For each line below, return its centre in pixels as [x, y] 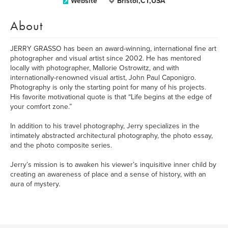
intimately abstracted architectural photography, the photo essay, [111, 136]
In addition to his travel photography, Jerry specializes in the [105, 126]
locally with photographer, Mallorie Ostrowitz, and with [95, 68]
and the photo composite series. [61, 145]
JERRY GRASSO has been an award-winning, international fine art [113, 49]
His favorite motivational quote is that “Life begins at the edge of [111, 97]
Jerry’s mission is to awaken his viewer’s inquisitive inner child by [113, 165]
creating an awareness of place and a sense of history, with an [108, 174]
